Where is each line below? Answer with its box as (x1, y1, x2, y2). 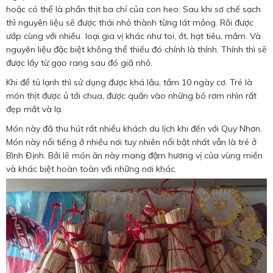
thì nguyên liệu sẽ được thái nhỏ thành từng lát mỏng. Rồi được (6, 17, 253, 29)
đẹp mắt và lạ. (6, 104, 63, 115)
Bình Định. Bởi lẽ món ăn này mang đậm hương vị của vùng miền (6, 150, 263, 161)
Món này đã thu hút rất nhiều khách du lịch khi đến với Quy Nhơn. (6, 123, 262, 135)
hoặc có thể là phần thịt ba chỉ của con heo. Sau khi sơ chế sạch (6, 4, 261, 15)
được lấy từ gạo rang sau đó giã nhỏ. (6, 57, 152, 69)
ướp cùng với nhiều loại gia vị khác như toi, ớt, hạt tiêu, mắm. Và (6, 30, 261, 42)
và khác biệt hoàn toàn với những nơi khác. (6, 163, 177, 175)
